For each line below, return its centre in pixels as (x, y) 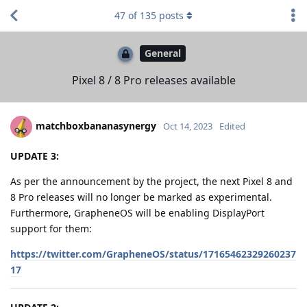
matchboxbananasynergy (96, 125)
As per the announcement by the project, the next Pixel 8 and (151, 181)
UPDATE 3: (35, 156)
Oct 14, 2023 (188, 126)
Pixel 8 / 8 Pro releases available (153, 80)
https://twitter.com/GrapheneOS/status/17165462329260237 (153, 254)
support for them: (51, 228)
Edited (232, 126)
